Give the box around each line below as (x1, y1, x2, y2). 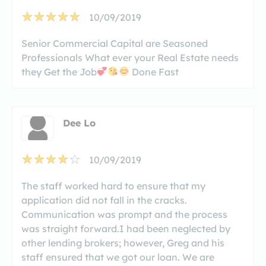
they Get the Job (21, 65, 97, 78)
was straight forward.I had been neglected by (21, 222, 230, 235)
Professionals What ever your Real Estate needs (21, 51, 239, 64)
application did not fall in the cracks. (21, 194, 187, 206)
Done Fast (129, 65, 179, 78)
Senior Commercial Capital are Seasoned (21, 37, 208, 49)
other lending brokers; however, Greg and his (21, 236, 224, 249)
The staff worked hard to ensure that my (21, 179, 205, 192)
